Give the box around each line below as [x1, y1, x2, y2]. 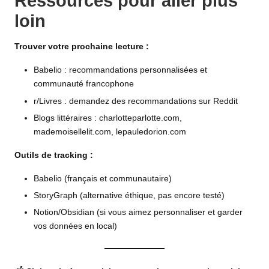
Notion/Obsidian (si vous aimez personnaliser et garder [34, 207, 243, 217]
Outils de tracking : [14, 150, 93, 160]
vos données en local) [34, 221, 117, 231]
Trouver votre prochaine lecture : [14, 42, 149, 52]
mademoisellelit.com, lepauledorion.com [34, 127, 186, 136]
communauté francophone [34, 79, 134, 89]
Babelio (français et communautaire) [34, 174, 172, 183]
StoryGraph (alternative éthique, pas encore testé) [34, 190, 225, 200]
